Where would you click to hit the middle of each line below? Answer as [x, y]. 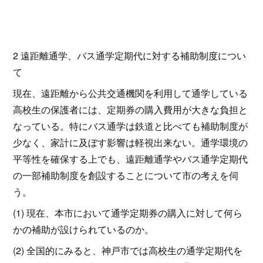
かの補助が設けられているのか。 [84, 229]
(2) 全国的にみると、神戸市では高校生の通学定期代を [128, 250]
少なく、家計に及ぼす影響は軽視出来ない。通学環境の [131, 142]
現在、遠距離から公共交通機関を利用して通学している [131, 93]
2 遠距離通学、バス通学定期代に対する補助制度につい [130, 55]
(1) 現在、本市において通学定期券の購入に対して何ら [128, 213]
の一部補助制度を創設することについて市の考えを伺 [126, 175]
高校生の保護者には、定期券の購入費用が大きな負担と [131, 109]
